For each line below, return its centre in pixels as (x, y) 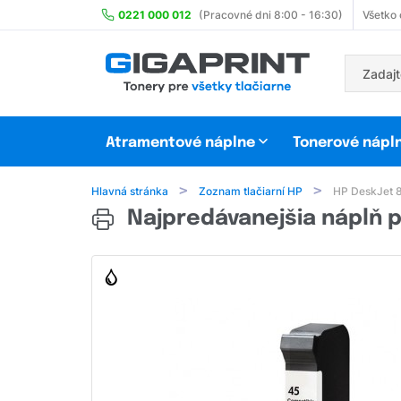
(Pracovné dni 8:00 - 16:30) (271, 15)
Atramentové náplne (180, 143)
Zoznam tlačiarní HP (251, 192)
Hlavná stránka (130, 192)
